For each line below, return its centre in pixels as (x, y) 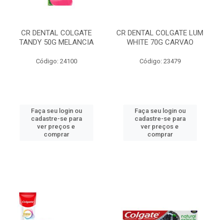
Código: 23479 (160, 61)
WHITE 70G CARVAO (160, 42)
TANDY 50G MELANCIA (56, 42)
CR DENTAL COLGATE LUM (160, 33)
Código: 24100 (56, 61)
